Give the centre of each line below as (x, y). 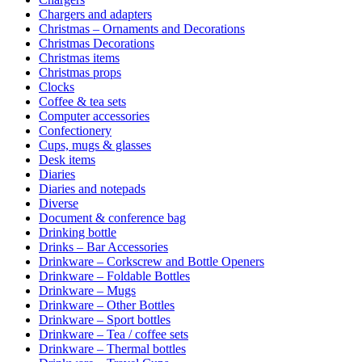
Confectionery (75, 130)
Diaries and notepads (92, 188)
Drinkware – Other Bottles (107, 305)
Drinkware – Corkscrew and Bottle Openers (152, 261)
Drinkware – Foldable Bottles (114, 276)
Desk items (67, 159)
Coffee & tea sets (82, 101)
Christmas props (80, 72)
